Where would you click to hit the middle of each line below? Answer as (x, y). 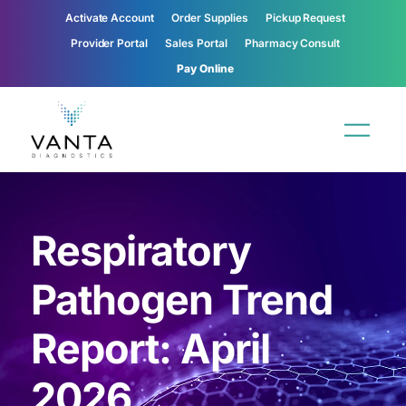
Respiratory (140, 250)
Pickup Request (305, 18)
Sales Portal (196, 43)
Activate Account (110, 18)
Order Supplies (210, 18)
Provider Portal (109, 43)
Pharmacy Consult (292, 43)
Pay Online (205, 68)
